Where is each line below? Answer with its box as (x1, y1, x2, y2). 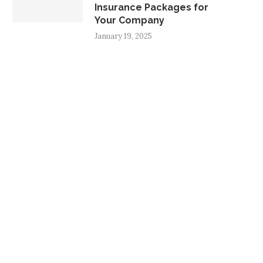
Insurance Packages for (95, 1, 208, 13)
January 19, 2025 (95, 31, 152, 41)
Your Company (95, 14, 164, 26)
